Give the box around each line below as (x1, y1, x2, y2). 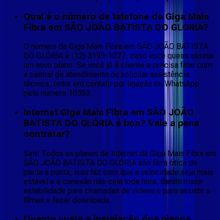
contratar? (24, 128, 70, 139)
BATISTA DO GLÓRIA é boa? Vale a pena (24, 117, 199, 129)
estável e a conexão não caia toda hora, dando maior (24, 176, 203, 186)
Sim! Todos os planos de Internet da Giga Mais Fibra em (24, 148, 216, 158)
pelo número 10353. (24, 88, 92, 98)
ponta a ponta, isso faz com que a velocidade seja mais (24, 167, 213, 177)
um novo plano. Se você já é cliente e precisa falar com (24, 60, 212, 70)
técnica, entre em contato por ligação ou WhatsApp (24, 79, 199, 89)
